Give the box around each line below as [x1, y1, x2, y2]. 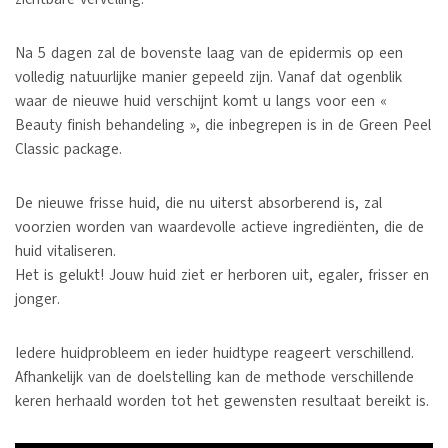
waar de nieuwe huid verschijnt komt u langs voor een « [15, 90, 387, 111]
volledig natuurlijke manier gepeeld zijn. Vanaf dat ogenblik [15, 66, 402, 87]
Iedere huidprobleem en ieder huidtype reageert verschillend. [15, 342, 414, 363]
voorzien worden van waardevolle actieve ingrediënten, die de [15, 216, 424, 237]
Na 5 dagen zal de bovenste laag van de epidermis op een [15, 42, 403, 63]
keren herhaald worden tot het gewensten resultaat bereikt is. [15, 390, 429, 411]
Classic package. [15, 138, 122, 159]
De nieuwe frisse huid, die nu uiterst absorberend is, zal [15, 192, 382, 213]
